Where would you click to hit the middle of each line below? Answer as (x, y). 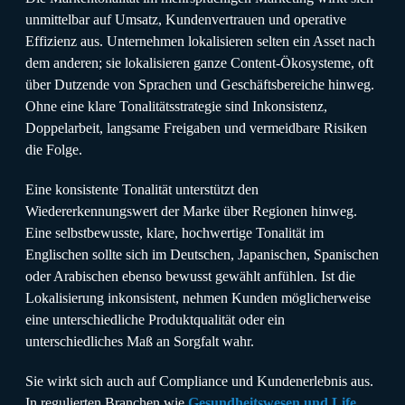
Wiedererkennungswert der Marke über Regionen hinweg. (191, 211)
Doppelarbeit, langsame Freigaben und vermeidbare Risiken (196, 127)
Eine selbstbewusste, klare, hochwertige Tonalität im (174, 232)
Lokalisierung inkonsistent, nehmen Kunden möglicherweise (198, 297)
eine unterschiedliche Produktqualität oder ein (155, 319)
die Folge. (54, 149)
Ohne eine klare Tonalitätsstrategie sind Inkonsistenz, (176, 106)
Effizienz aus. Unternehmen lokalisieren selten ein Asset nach (200, 41)
